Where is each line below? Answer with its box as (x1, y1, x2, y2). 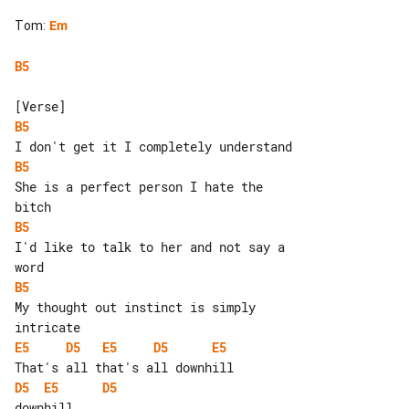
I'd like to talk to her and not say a (15, 237, 292, 256)
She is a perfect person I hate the (15, 177, 270, 195)
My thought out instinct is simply (15, 298, 263, 316)
